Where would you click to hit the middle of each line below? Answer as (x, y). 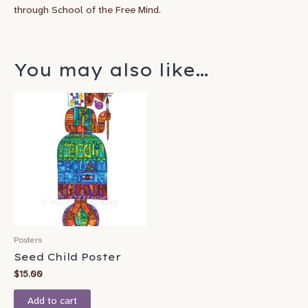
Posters (28, 240)
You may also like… (111, 69)
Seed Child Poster (67, 257)
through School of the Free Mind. (87, 10)
